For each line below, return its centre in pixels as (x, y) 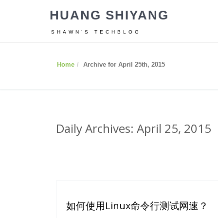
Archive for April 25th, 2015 (124, 64)
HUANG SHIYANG (109, 15)
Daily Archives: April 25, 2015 (134, 128)
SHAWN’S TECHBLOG (96, 32)
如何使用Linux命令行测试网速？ (137, 206)
